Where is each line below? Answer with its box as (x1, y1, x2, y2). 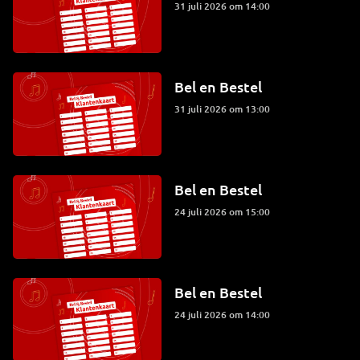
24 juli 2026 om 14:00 (179, 307, 270, 321)
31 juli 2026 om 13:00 (179, 102, 270, 117)
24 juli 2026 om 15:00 (179, 204, 270, 219)
